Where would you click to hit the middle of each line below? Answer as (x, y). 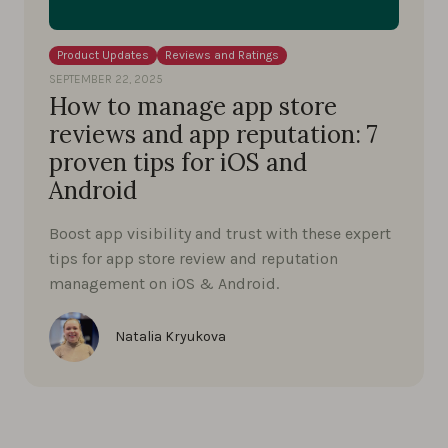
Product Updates (103, 54)
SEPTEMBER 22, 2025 (106, 78)
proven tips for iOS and (178, 162)
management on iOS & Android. (164, 283)
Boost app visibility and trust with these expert (220, 233)
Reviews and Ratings (222, 54)
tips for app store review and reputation (193, 258)
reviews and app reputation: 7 (213, 134)
